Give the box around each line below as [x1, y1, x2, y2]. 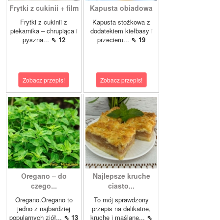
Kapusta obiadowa [90, 3, 153, 13]
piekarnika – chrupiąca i [10, 26, 78, 36]
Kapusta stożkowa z [92, 17, 150, 27]
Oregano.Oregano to [15, 195, 73, 205]
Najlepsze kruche [92, 171, 150, 181]
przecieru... [97, 35, 131, 45]
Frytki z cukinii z [20, 17, 67, 27]
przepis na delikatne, [92, 204, 151, 214]
